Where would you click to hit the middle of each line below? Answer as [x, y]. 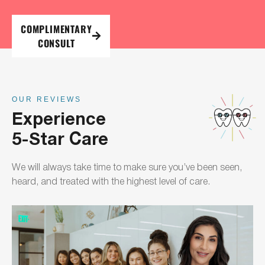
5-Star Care [60, 139]
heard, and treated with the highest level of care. [111, 180]
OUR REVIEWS [47, 99]
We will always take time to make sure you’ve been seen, [127, 166]
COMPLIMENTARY [56, 29]
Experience [59, 119]
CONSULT [56, 43]
